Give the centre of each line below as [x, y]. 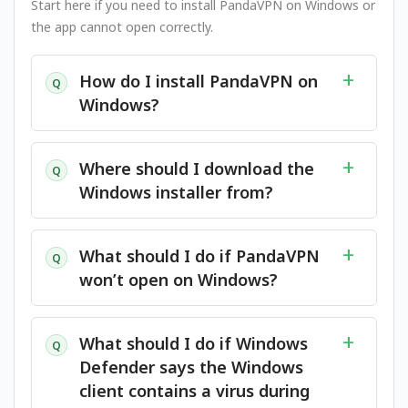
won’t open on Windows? [178, 280]
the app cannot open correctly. [122, 27]
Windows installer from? [176, 192]
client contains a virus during [194, 391]
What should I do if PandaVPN [199, 256]
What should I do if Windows [194, 343]
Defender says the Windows [191, 367]
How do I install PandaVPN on [199, 81]
